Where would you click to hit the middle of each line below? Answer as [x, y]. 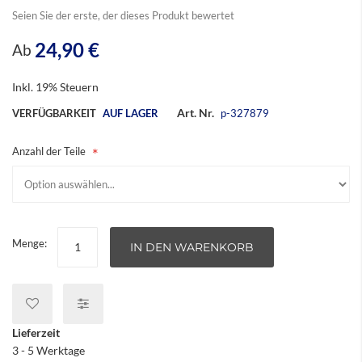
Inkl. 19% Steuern [55, 87]
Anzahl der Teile [49, 151]
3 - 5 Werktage [48, 350]
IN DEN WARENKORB [192, 247]
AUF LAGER [130, 113]
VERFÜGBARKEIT [54, 113]
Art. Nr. [196, 113]
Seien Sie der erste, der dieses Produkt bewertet [123, 15]
